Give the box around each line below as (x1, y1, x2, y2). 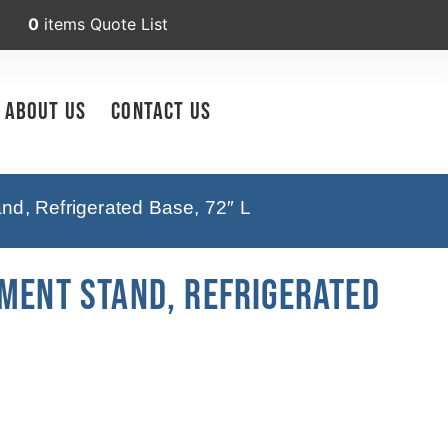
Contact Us (111, 96, 212, 126)
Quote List (90, 14, 168, 34)
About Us (4, 96, 87, 126)
